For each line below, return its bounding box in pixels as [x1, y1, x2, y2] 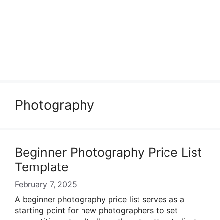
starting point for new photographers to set [15, 205, 178, 215]
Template [15, 160, 69, 174]
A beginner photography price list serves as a [15, 194, 184, 204]
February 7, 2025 [15, 179, 77, 189]
